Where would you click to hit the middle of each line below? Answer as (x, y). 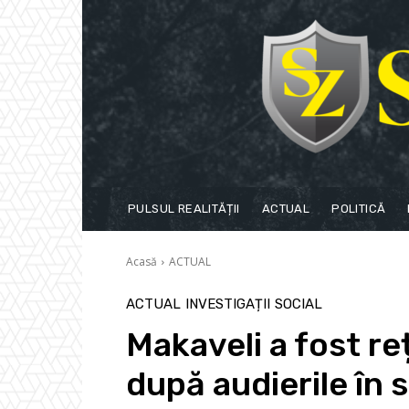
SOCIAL (299, 304)
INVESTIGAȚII (228, 304)
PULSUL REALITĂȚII (184, 209)
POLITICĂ (359, 209)
